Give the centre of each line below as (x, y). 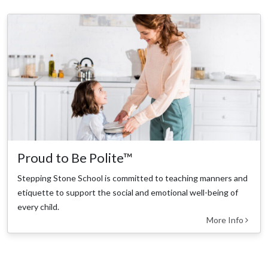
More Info (226, 220)
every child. (38, 207)
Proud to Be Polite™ (75, 158)
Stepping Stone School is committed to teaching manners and (133, 178)
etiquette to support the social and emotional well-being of (128, 192)
